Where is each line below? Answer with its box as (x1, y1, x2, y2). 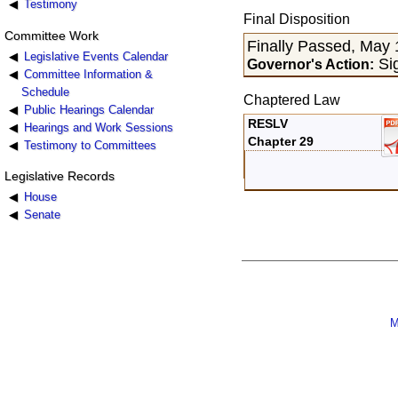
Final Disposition (243, 11, 350, 27)
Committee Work (4, 28, 99, 43)
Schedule (21, 84, 70, 99)
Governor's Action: (247, 55, 375, 72)
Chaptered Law (243, 92, 340, 108)
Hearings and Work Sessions (23, 120, 173, 134)
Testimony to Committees (23, 138, 156, 152)
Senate (23, 207, 60, 221)
